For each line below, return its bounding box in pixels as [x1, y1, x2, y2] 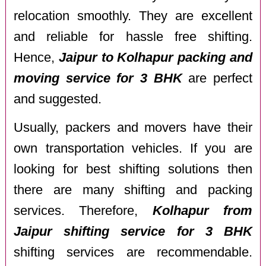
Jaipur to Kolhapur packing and [59, 50, 252, 65]
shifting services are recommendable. [14, 245, 252, 260]
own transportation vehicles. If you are [14, 141, 252, 156]
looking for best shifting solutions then [14, 162, 252, 177]
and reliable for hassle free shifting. [14, 29, 252, 44]
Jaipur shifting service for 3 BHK [14, 224, 252, 239]
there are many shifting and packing [14, 183, 252, 198]
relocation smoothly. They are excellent [14, 8, 252, 23]
